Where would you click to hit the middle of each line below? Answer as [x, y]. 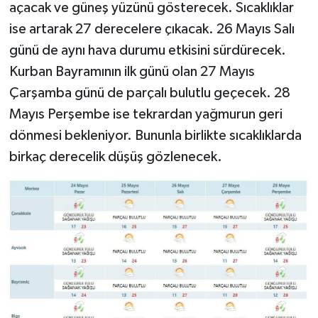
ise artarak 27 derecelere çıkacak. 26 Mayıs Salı [152, 29]
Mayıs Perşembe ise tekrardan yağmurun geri [146, 115]
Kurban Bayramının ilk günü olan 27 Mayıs [132, 72]
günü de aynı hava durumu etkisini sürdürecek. [147, 51]
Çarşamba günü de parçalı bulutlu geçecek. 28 [149, 93]
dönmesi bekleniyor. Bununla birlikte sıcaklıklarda [155, 136]
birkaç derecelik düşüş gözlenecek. [115, 157]
